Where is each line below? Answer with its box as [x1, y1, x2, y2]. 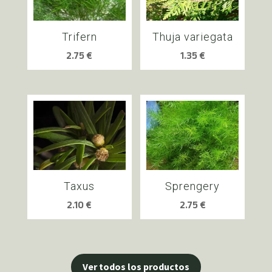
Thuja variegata [152, 30, 233, 43]
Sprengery [165, 179, 220, 192]
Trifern [61, 30, 97, 43]
